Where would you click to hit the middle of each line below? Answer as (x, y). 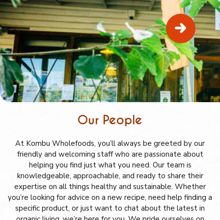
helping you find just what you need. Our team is (110, 165)
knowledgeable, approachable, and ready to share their (110, 176)
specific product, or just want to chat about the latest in (110, 208)
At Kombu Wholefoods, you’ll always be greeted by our (110, 143)
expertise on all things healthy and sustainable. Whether (110, 187)
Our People (110, 120)
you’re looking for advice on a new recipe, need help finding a (110, 197)
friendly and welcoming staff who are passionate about (110, 154)
